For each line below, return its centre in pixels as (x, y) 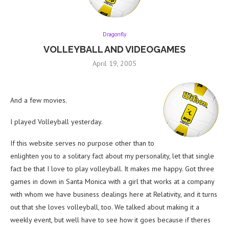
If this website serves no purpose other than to (82, 143)
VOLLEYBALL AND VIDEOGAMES (114, 50)
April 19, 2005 (114, 64)
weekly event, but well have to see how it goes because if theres (110, 220)
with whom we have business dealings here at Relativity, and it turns (114, 194)
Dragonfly (114, 35)
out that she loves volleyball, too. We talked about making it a (105, 207)
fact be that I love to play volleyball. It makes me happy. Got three (112, 169)
